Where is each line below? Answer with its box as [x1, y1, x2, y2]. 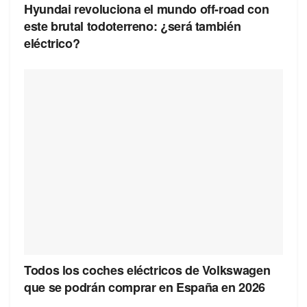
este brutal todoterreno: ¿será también [24, 17, 241, 36]
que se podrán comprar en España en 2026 [24, 278, 265, 296]
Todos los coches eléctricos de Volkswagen [24, 260, 271, 279]
